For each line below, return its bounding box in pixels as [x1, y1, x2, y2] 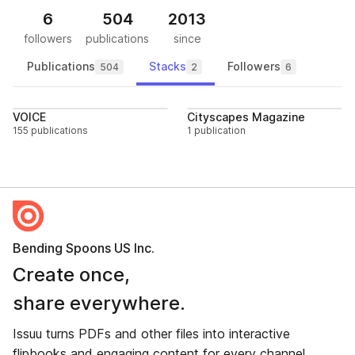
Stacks [149, 59, 186, 73]
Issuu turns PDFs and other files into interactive [13, 326, 290, 342]
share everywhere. [13, 292, 185, 315]
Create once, [13, 263, 130, 286]
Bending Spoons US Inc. [13, 240, 155, 256]
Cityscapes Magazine [187, 110, 305, 124]
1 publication [187, 124, 246, 136]
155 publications [13, 124, 88, 136]
